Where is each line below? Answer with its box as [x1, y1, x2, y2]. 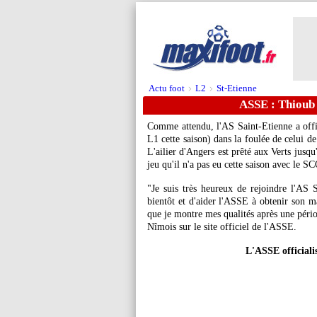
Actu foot [149, 83, 185, 93]
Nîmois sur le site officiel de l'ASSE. [147, 221, 296, 232]
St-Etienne [217, 83, 257, 93]
